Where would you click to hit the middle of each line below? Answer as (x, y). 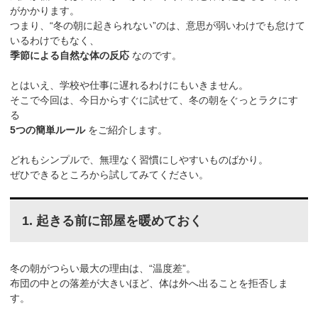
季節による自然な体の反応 (70, 56)
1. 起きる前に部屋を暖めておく (112, 220)
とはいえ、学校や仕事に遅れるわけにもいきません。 (130, 86)
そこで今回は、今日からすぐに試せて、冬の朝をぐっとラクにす (154, 100)
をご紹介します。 (127, 130)
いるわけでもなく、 (55, 41)
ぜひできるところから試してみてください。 (110, 175)
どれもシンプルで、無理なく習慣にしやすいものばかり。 (139, 160)
